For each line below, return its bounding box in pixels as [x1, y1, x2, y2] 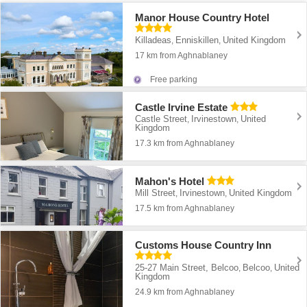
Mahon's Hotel [135, 175, 205, 187]
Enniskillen [175, 34, 219, 45]
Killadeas [135, 34, 172, 45]
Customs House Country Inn [135, 239, 272, 251]
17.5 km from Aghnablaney [135, 203, 235, 213]
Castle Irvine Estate [135, 101, 228, 113]
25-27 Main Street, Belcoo [135, 262, 239, 273]
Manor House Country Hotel [135, 11, 270, 23]
